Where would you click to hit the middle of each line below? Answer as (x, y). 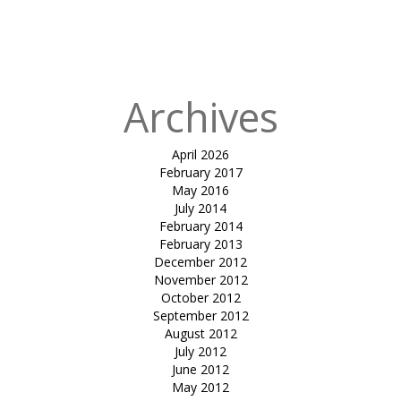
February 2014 (200, 226)
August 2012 (200, 334)
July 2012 (200, 352)
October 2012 (200, 298)
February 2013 (200, 244)
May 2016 (200, 191)
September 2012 (200, 316)
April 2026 (200, 155)
